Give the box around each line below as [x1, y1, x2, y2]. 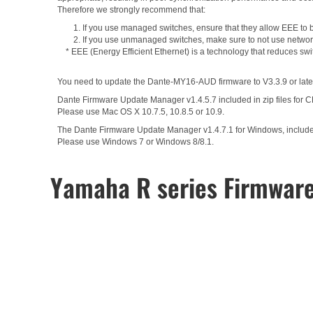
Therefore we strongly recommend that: [57, 5, 205, 14]
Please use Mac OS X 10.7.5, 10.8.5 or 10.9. [57, 107, 233, 116]
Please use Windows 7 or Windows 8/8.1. [57, 137, 214, 146]
